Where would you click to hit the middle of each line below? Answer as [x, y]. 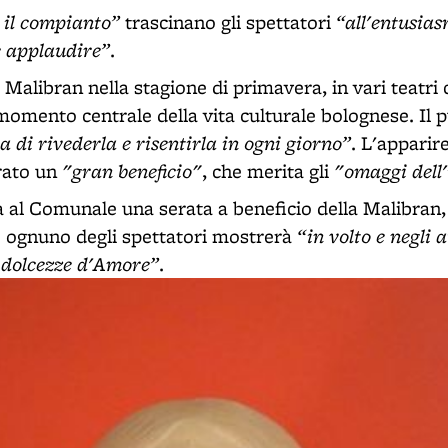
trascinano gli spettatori [230, 22]
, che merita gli [268, 171]
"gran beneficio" [132, 170]
